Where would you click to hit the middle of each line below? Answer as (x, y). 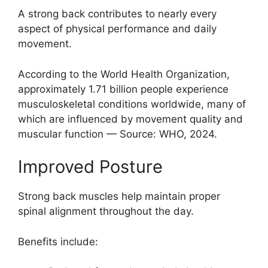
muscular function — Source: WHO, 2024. (118, 134)
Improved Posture (90, 167)
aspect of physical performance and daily (117, 29)
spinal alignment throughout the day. (106, 211)
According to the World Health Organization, (124, 74)
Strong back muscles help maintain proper (119, 197)
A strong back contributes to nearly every (117, 14)
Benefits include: (58, 241)
